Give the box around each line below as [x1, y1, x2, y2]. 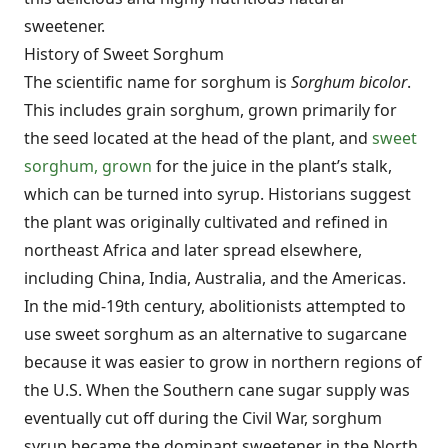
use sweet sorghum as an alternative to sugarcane [24, 322, 407, 345]
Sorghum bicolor [291, 70, 407, 93]
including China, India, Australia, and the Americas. [24, 266, 406, 289]
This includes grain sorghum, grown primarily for [24, 98, 397, 121]
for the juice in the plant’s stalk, [152, 154, 392, 177]
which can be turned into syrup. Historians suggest [24, 182, 411, 205]
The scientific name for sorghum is [24, 70, 291, 93]
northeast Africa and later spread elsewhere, [24, 238, 362, 261]
